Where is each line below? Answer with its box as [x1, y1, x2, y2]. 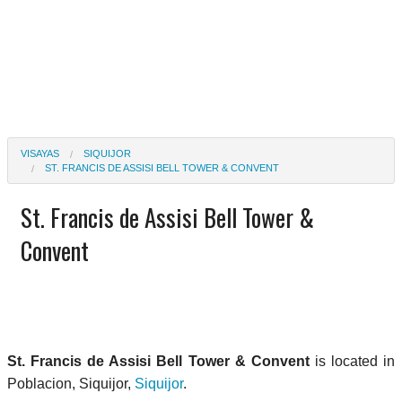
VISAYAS [21, 147, 59, 159]
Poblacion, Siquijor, [7, 375, 135, 391]
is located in [309, 353, 396, 369]
